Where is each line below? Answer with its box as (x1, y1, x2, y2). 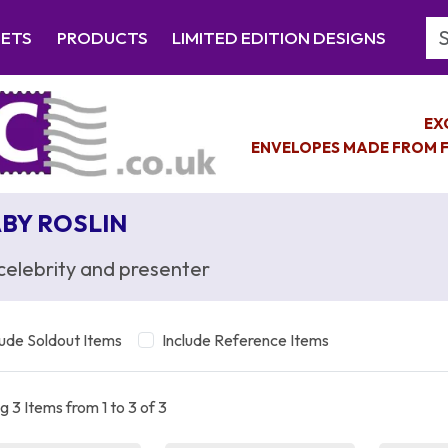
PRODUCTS (56, 27, 148, 48)
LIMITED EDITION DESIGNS (171, 27, 386, 48)
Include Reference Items (162, 329, 329, 350)
